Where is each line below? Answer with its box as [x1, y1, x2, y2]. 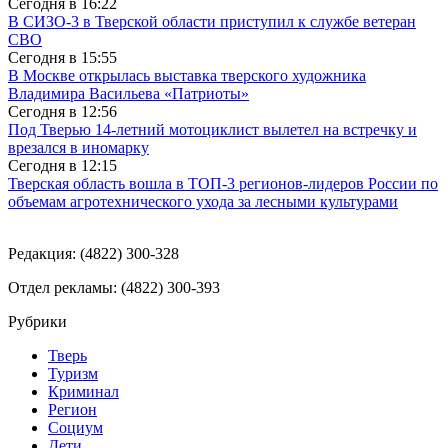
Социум [48, 419, 103, 437]
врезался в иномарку [8, 139, 149, 157]
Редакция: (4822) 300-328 [8, 245, 179, 263]
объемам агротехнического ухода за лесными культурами [8, 193, 398, 211]
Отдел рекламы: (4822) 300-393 [8, 279, 220, 297]
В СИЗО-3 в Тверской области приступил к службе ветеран [8, 13, 416, 31]
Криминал [48, 383, 119, 401]
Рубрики [8, 313, 67, 331]
